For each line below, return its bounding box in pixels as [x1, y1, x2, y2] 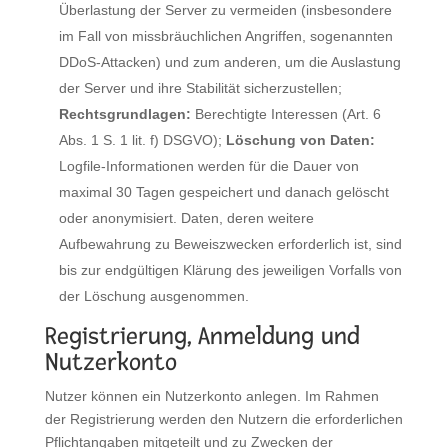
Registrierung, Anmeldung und [44, 320, 360, 351]
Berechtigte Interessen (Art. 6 [190, 105, 381, 122]
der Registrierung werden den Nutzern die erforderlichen [44, 410, 403, 427]
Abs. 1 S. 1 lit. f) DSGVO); [58, 131, 226, 148]
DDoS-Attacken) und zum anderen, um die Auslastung [58, 53, 401, 70]
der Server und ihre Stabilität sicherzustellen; [58, 79, 342, 96]
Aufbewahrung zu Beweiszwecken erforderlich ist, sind [58, 235, 402, 252]
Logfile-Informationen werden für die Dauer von [58, 157, 359, 174]
